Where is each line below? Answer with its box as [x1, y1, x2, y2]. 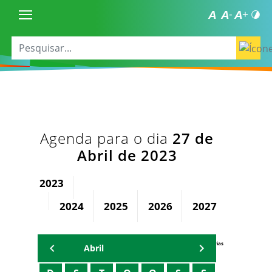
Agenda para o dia [40, 128, 172, 148]
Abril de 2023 [76, 145, 177, 165]
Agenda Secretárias [176, 239, 223, 246]
